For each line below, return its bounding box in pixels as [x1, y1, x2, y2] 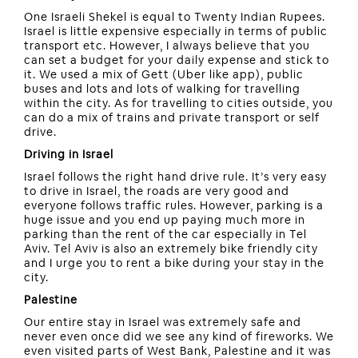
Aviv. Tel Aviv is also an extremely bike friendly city [24, 241, 318, 257]
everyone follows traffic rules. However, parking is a [24, 198, 324, 213]
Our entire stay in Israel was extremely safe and [24, 315, 301, 330]
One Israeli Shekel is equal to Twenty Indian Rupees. [24, 10, 325, 25]
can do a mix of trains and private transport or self [24, 110, 320, 125]
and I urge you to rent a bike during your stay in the [24, 256, 324, 271]
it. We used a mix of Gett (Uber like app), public [24, 67, 304, 82]
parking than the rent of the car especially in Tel [24, 227, 307, 242]
